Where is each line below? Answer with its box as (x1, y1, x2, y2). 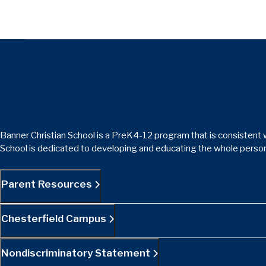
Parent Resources (1, 178, 94, 190)
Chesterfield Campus (1, 212, 109, 224)
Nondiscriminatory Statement (1, 246, 153, 259)
